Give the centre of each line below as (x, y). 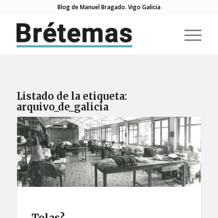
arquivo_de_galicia (62, 107)
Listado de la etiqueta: (72, 96)
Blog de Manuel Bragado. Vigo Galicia (109, 7)
